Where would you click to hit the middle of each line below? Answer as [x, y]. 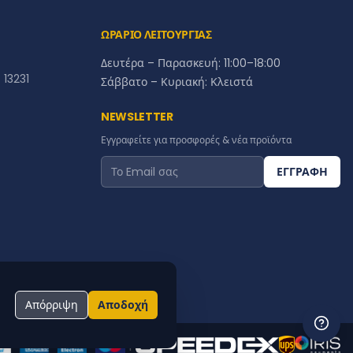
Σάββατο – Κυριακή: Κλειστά [177, 82]
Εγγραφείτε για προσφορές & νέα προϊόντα [196, 140]
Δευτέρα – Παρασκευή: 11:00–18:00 [191, 63]
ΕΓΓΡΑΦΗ [302, 172]
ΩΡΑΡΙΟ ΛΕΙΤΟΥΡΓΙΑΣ [156, 35]
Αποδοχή [123, 305]
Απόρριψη [52, 305]
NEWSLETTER [137, 117]
